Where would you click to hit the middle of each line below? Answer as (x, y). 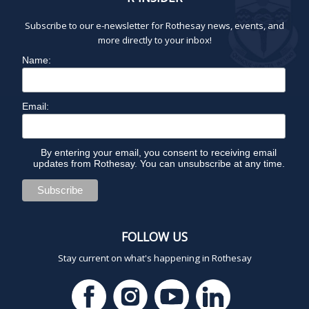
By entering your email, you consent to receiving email (159, 152)
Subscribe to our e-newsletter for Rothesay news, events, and (154, 25)
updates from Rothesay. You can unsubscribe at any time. (159, 163)
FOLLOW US (154, 236)
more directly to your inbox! (154, 40)
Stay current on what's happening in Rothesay (154, 258)
